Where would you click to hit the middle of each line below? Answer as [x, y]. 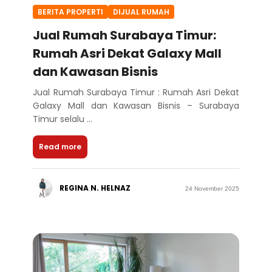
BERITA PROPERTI [71, 12]
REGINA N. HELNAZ [95, 188]
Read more [60, 147]
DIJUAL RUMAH [141, 12]
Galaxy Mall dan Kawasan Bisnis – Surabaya [136, 106]
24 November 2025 [212, 188]
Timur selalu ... [63, 119]
